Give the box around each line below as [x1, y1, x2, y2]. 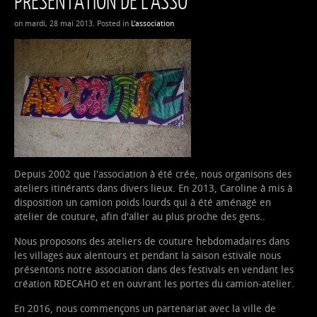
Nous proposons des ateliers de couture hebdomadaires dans [14, 235, 289, 248]
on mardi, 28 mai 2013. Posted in [14, 18, 131, 28]
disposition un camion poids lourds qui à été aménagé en [14, 196, 271, 209]
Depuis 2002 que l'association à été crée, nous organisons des [14, 168, 292, 180]
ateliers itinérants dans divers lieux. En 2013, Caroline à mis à [14, 182, 292, 195]
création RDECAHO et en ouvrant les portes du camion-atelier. [14, 277, 294, 290]
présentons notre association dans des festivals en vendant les [14, 263, 294, 276]
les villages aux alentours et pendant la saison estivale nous [14, 249, 281, 262]
